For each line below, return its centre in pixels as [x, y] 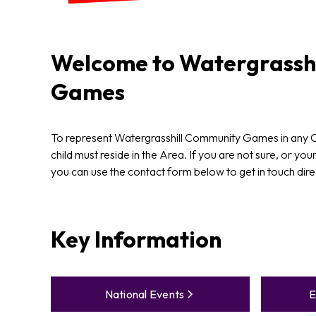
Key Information [136, 239]
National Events [145, 294]
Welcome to [115, 62]
